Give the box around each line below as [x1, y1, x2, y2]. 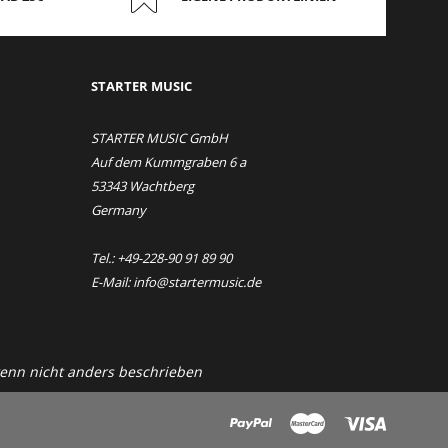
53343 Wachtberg [91, 177, 194, 195]
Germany [91, 201, 146, 219]
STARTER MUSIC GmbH [91, 129, 228, 147]
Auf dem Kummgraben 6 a [91, 153, 246, 171]
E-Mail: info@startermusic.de [91, 273, 261, 291]
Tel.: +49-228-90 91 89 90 [91, 249, 232, 267]
